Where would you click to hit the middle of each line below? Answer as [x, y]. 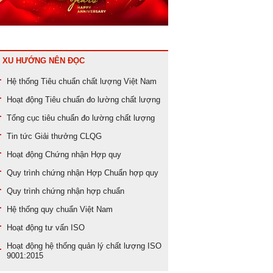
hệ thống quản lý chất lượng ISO [103, 246]
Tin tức [21, 136]
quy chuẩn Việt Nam [77, 210]
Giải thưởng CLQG [68, 136]
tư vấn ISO [65, 228]
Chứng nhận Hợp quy [83, 155]
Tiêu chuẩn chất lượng [81, 82]
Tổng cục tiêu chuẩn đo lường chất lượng [81, 118]
